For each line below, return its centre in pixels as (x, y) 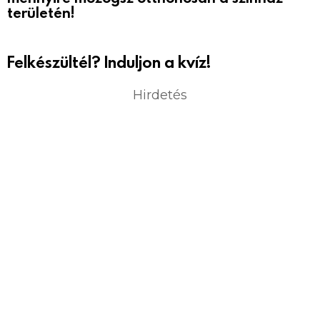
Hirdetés (160, 95)
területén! (41, 12)
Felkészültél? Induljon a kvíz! (109, 61)
